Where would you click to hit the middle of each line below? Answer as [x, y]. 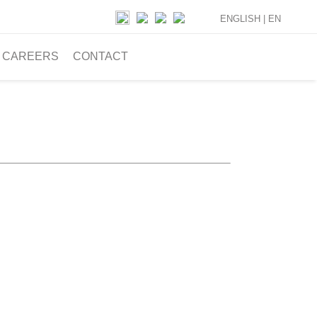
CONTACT [100, 56]
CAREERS [30, 56]
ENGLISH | [244, 18]
